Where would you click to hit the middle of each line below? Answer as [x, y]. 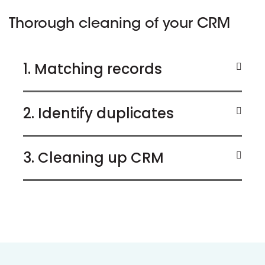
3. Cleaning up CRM [93, 158]
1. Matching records [93, 69]
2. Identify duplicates [98, 113]
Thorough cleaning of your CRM [119, 24]
